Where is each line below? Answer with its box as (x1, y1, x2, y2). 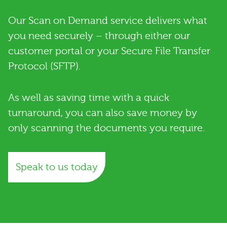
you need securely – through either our (8, 29, 190, 42)
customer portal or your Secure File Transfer (8, 45, 210, 57)
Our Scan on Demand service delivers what (8, 14, 207, 26)
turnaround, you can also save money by (8, 106, 197, 119)
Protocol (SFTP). (8, 60, 81, 72)
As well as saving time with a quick (8, 91, 169, 103)
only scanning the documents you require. (8, 122, 205, 134)
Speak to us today (16, 161, 98, 173)
